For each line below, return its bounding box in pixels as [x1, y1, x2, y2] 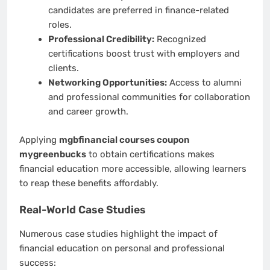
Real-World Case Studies [19, 204, 146, 216]
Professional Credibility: [48, 34, 154, 45]
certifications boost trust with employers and [48, 48, 240, 60]
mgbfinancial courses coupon [59, 134, 190, 145]
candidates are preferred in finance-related [48, 5, 229, 16]
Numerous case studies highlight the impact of [19, 228, 218, 239]
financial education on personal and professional [19, 242, 225, 254]
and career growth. [48, 106, 128, 118]
